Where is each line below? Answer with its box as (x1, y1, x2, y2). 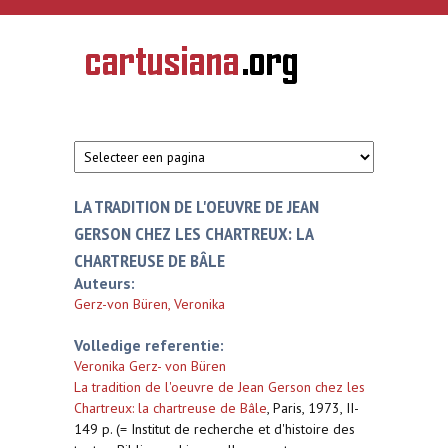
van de (86, 70, 121, 88)
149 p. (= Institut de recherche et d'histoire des (74, 420, 355, 438)
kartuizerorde (86, 84, 154, 102)
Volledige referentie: (74, 335, 224, 355)
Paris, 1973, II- (273, 399, 359, 417)
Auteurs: (74, 273, 135, 293)
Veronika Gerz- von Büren (74, 357, 226, 375)
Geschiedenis (86, 56, 153, 74)
